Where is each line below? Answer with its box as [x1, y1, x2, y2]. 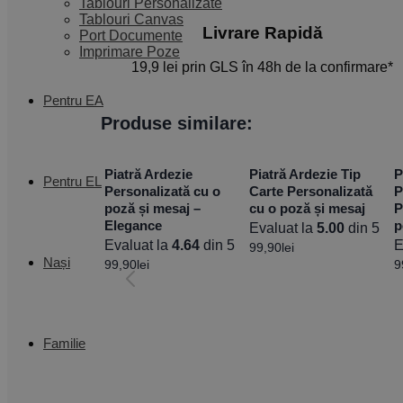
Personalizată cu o [104, 184, 220, 200]
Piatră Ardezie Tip [249, 166, 362, 183]
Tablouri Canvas [79, 12, 184, 27]
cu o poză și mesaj [249, 201, 366, 217]
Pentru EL [43, 174, 102, 189]
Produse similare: [101, 113, 253, 134]
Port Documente [79, 28, 183, 43]
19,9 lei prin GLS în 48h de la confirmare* [131, 59, 394, 76]
